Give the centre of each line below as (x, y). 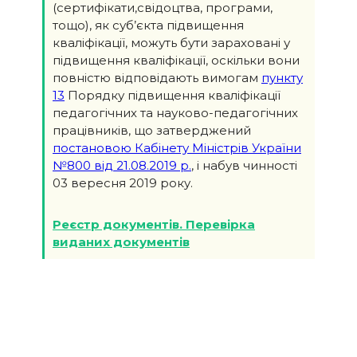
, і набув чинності (244, 165)
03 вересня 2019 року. (123, 182)
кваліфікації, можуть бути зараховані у (171, 42)
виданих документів (121, 241)
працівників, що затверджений (152, 130)
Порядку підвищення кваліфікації (173, 95)
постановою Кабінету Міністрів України (177, 147)
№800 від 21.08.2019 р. (122, 165)
